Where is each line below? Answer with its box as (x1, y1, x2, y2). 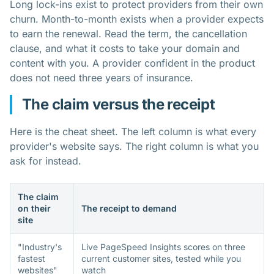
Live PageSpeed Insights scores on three (81, 241, 245, 252)
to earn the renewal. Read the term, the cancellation (10, 27, 247, 40)
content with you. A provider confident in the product (10, 56, 255, 69)
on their (18, 202, 51, 213)
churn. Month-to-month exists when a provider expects (10, 12, 264, 25)
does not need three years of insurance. (10, 71, 193, 84)
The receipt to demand (81, 202, 177, 213)
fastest (18, 253, 45, 264)
